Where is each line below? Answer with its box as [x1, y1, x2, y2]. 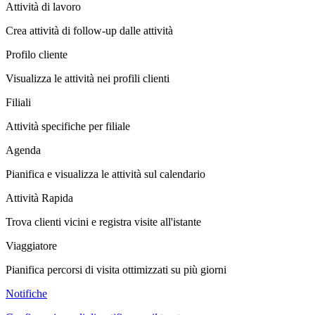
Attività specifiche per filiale [6, 120, 130, 132]
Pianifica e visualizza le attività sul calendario [6, 167, 205, 180]
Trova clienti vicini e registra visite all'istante [6, 215, 201, 228]
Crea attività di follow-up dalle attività [6, 24, 173, 37]
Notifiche [6, 287, 47, 300]
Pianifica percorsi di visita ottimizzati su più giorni [6, 263, 226, 276]
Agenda [6, 143, 41, 156]
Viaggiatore [6, 239, 57, 252]
